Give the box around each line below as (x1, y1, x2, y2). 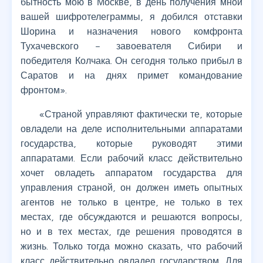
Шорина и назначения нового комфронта (21, 26, 242, 37)
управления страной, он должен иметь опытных (21, 182, 242, 193)
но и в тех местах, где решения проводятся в (21, 226, 242, 237)
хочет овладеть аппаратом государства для (21, 167, 242, 178)
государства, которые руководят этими (21, 138, 242, 149)
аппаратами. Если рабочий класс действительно (21, 153, 242, 164)
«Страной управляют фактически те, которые (39, 109, 242, 120)
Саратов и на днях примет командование (21, 70, 242, 81)
